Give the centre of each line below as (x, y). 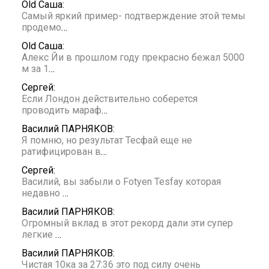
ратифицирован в (61, 152)
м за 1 (35, 69)
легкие (38, 235)
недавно (42, 193)
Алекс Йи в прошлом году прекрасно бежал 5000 (133, 58)
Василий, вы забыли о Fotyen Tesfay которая (121, 182)
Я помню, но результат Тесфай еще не (107, 141)
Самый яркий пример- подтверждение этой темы (134, 16)
